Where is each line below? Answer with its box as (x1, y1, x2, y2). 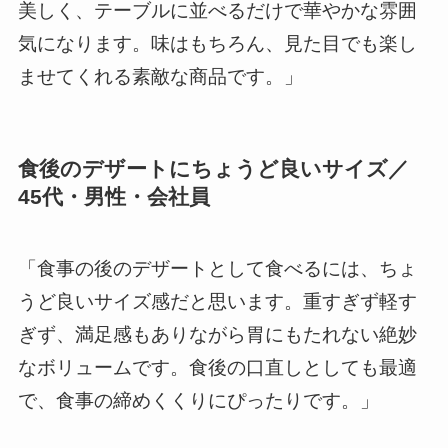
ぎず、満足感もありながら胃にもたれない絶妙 (17, 324, 417, 346)
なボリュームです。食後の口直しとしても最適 (17, 357, 417, 379)
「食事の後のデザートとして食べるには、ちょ (17, 258, 417, 280)
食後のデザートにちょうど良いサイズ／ (17, 156, 409, 180)
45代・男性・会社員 (17, 184, 210, 208)
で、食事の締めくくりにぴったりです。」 (17, 390, 379, 412)
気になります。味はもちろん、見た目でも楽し (17, 32, 417, 54)
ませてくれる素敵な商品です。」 (17, 65, 303, 87)
